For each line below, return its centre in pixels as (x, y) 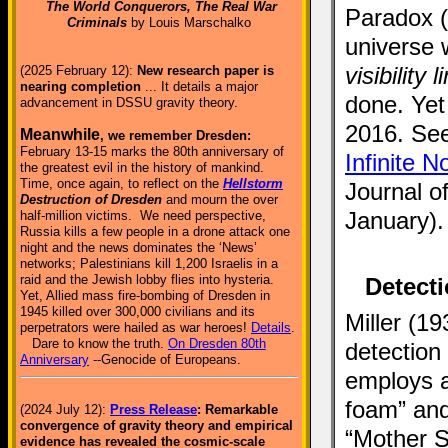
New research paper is (205, 70)
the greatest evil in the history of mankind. (142, 167)
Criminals (97, 22)
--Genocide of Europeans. (165, 359)
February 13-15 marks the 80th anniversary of (152, 151)
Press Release (153, 409)
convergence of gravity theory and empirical (156, 425)
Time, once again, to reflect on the (121, 183)
